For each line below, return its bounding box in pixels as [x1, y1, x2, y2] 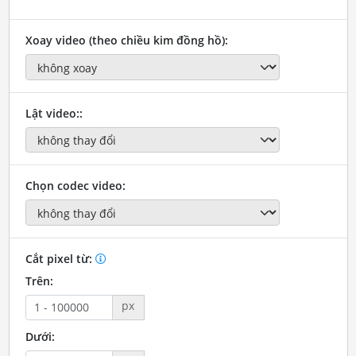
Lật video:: [25, 105, 83, 121]
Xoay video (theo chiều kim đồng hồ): [25, 33, 228, 48]
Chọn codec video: [25, 178, 126, 194]
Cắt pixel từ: [25, 250, 95, 266]
